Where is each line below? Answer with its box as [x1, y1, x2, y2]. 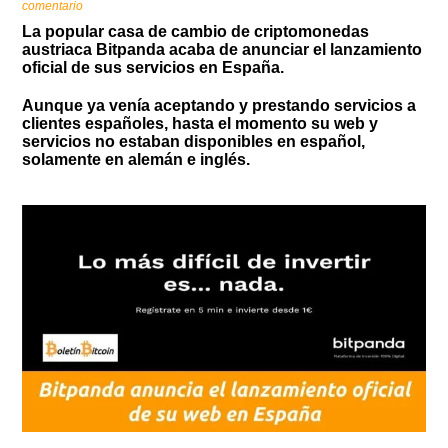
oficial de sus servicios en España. [22, 59, 285, 77]
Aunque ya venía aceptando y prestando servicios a [22, 97, 417, 115]
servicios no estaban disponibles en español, [22, 133, 366, 151]
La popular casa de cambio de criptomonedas [22, 23, 370, 41]
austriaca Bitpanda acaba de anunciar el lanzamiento [22, 41, 423, 59]
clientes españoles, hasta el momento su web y [22, 115, 379, 133]
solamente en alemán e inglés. [22, 151, 251, 169]
